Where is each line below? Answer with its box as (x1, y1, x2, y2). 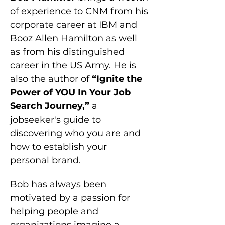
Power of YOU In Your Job (10, 87, 133, 98)
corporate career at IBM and (10, 19, 140, 30)
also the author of (10, 73, 89, 84)
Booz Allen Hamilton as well (10, 33, 140, 44)
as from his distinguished (10, 46, 127, 57)
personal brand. (10, 155, 81, 166)
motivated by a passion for (10, 192, 133, 203)
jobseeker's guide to (10, 114, 103, 125)
